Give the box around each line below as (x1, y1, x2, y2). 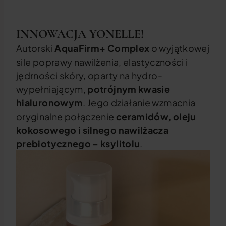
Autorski (16, 42, 55, 54)
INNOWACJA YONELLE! (16, 27, 144, 41)
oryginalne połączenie (16, 110, 116, 122)
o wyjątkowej (149, 42, 210, 54)
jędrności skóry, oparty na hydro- (16, 70, 162, 81)
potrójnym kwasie (87, 83, 171, 95)
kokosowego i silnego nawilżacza (16, 124, 169, 136)
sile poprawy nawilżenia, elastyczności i (16, 56, 188, 68)
